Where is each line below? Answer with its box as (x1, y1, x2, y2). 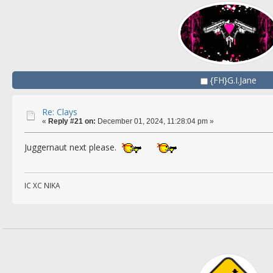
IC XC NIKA (24, 180, 60, 190)
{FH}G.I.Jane (210, 74, 257, 87)
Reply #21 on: (48, 117, 96, 126)
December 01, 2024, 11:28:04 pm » (96, 117, 214, 126)
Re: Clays (42, 106, 77, 118)
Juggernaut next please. (24, 141, 121, 153)
